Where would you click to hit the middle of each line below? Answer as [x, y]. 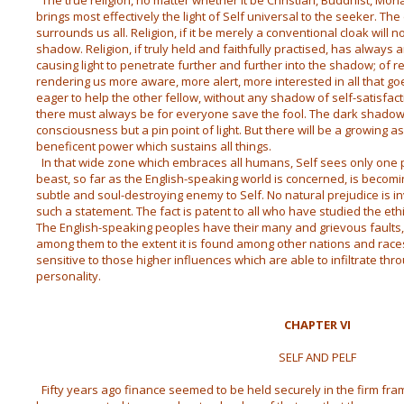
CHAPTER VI [318, 325]
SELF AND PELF [318, 357]
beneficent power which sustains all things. [153, 146]
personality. [68, 276]
